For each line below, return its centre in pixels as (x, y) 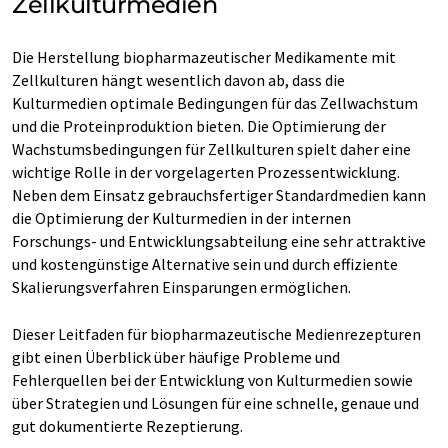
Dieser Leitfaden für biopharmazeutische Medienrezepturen (216, 334)
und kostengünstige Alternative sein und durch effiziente (205, 264)
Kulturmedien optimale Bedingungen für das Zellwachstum (215, 103)
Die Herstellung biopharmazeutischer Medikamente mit (204, 57)
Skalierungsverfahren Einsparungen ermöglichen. (181, 287)
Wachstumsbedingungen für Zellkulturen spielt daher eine (211, 149)
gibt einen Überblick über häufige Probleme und (176, 357)
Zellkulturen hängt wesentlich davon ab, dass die (178, 80)
